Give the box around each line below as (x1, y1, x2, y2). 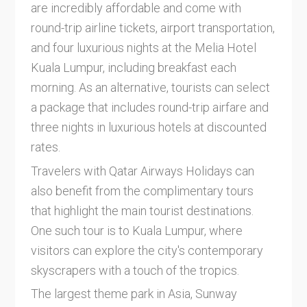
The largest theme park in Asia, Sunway (30, 286, 237, 302)
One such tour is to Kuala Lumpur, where (30, 223, 243, 238)
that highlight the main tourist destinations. (30, 203, 254, 218)
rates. (30, 140, 60, 155)
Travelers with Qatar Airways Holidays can (30, 163, 254, 178)
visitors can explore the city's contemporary (30, 243, 263, 258)
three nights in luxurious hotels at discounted (30, 120, 267, 135)
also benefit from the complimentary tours (30, 183, 254, 198)
